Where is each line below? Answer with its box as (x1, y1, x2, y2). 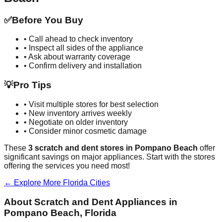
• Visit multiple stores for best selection (24, 100, 159, 109)
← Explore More (4, 178, 63, 187)
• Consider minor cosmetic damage (24, 126, 147, 135)
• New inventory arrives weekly (24, 109, 132, 117)
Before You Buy (12, 14, 83, 25)
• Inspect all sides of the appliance (24, 44, 143, 53)
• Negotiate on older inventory (24, 117, 128, 126)
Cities (88, 178, 110, 187)
